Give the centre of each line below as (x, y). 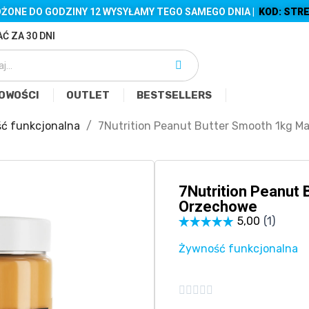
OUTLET (88, 95)
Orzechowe (218, 206)
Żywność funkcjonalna (239, 248)
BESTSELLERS (174, 95)
